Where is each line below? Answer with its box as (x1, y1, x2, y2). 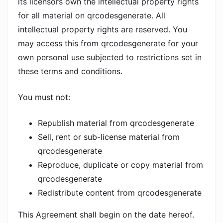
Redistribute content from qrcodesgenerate (38, 188, 202, 198)
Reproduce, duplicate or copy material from (38, 160, 203, 170)
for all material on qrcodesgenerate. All (18, 10, 165, 20)
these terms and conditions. (18, 66, 122, 76)
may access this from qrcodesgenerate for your (18, 38, 198, 48)
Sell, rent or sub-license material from (38, 132, 180, 142)
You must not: (18, 92, 70, 102)
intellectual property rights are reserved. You (18, 24, 187, 34)
